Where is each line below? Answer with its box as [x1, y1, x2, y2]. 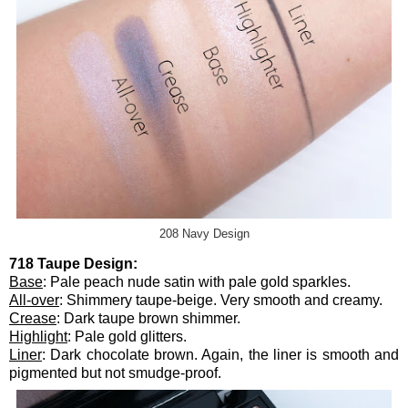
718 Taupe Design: [9, 256, 138, 272]
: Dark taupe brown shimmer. [56, 311, 240, 327]
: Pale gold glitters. [67, 329, 187, 345]
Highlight [9, 329, 67, 345]
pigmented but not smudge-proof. [9, 365, 221, 382]
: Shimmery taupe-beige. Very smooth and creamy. [59, 292, 382, 309]
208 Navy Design [158, 227, 250, 240]
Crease [9, 311, 56, 327]
